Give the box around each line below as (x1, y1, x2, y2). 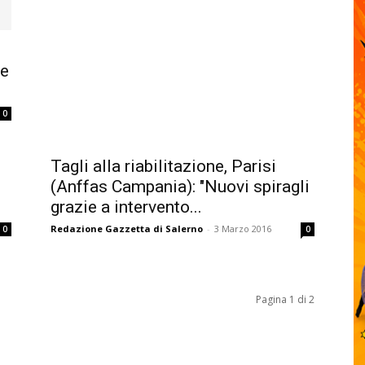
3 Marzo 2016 (214, 222, 271, 235)
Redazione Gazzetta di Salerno (51, 222, 203, 235)
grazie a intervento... (51, 197, 202, 217)
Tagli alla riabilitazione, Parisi (51, 156, 276, 176)
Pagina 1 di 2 (256, 292, 314, 306)
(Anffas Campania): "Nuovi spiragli (51, 177, 310, 196)
